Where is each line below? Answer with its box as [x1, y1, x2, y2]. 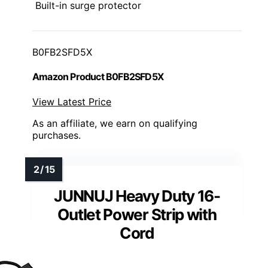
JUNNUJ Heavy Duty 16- [54, 186, 220, 205]
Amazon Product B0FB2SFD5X [32, 71, 163, 83]
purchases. [32, 129, 81, 141]
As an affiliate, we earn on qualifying [32, 117, 197, 129]
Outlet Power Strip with [57, 205, 217, 224]
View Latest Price [32, 95, 111, 108]
